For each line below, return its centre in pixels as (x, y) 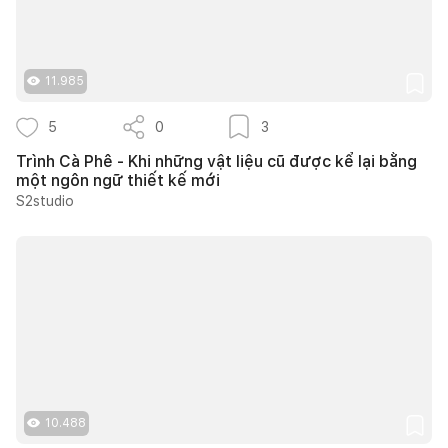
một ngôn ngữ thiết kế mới (118, 180)
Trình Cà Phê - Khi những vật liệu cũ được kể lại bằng (216, 161)
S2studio (45, 200)
